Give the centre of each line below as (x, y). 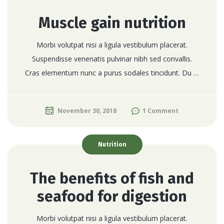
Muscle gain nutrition (112, 23)
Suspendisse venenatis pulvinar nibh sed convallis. (112, 58)
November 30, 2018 (87, 110)
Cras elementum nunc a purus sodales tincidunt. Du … (112, 72)
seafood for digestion (112, 196)
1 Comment (160, 110)
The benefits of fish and (112, 178)
